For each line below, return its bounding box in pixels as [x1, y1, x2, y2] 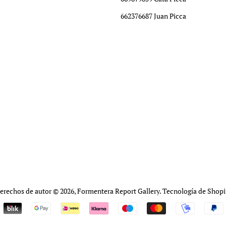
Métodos [113, 203, 145, 215]
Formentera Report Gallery [77, 186, 159, 196]
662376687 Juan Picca [121, 11, 186, 21]
